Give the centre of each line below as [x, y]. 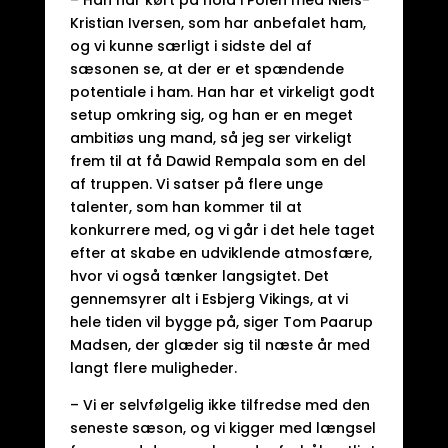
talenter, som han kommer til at [185, 207]
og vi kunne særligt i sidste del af [190, 46]
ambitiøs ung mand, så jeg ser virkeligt [210, 138]
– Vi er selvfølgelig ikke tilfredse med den [219, 405]
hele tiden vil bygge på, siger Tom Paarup [221, 322]
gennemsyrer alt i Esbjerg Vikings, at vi [208, 299]
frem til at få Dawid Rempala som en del [217, 161]
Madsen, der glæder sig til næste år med [219, 345]
